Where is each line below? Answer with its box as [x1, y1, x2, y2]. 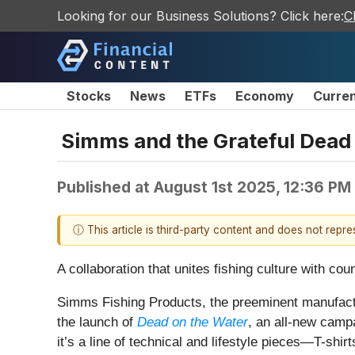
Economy [235, 88, 294, 104]
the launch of [57, 315, 137, 330]
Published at [57, 177, 154, 197]
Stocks [67, 88, 111, 104]
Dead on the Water [137, 315, 248, 330]
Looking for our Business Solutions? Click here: [57, 8, 344, 24]
